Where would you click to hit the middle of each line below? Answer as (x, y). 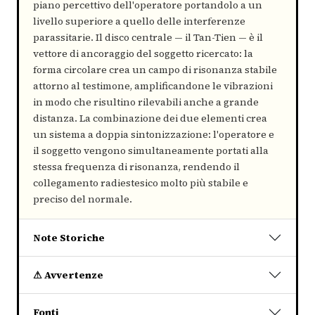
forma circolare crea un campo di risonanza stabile (155, 69)
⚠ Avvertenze (68, 275)
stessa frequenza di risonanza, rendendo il (136, 166)
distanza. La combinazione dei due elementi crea (150, 118)
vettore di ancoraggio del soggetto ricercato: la (143, 53)
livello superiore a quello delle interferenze (139, 21)
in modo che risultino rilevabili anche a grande (146, 102)
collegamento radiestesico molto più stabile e (141, 182)
